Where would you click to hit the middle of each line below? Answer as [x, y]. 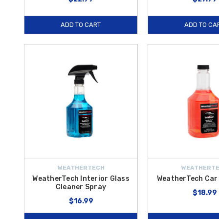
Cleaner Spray [81, 187]
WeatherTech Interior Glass [81, 178]
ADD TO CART [81, 25]
